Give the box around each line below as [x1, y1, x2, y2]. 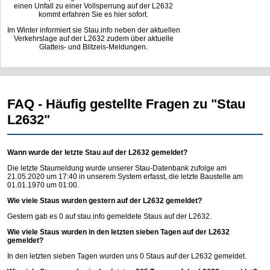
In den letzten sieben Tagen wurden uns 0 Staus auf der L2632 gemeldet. [7, 251, 246, 260]
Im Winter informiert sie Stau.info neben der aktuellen [7, 26, 180, 34]
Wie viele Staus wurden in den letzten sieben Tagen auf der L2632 [7, 227, 230, 236]
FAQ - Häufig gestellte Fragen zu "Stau [7, 96, 245, 111]
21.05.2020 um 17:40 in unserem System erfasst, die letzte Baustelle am [7, 172, 243, 181]
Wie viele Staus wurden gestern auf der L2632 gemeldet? [7, 196, 202, 205]
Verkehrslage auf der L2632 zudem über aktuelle [13, 34, 174, 43]
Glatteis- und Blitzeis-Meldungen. [39, 43, 148, 51]
